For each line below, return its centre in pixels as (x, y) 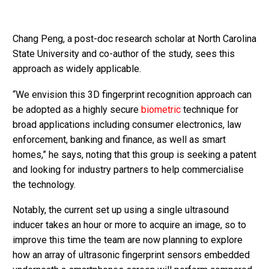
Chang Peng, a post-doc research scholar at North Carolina (134, 39)
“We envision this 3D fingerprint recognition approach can (132, 94)
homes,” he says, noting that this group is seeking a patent (134, 154)
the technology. (44, 184)
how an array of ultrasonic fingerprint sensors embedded (131, 255)
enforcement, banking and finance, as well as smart (119, 139)
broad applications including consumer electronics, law (127, 124)
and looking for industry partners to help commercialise (128, 169)
